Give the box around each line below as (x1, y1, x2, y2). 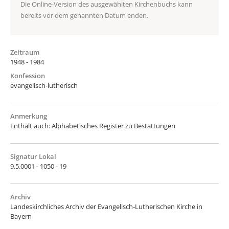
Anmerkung (10, 111, 47, 121)
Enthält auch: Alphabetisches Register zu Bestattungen (10, 121, 175, 130)
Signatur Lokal (10, 151, 56, 161)
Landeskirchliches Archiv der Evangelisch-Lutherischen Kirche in (10, 201, 202, 211)
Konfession (10, 71, 45, 80)
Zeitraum (10, 47, 39, 57)
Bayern (10, 211, 32, 221)
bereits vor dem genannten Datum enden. (20, 10, 148, 20)
